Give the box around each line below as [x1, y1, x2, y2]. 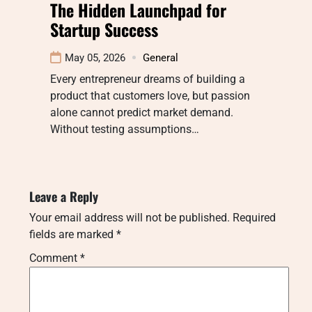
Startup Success [50, 16, 158, 42]
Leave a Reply [29, 187, 98, 205]
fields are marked [29, 227, 116, 241]
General [143, 51, 178, 64]
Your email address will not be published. [29, 210, 230, 224]
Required [233, 210, 276, 224]
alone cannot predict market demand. [50, 105, 233, 119]
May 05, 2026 [65, 51, 125, 64]
